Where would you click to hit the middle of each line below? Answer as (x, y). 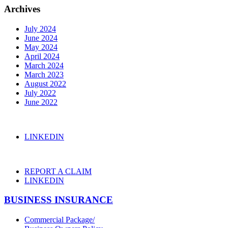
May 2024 (41, 47)
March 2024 (44, 65)
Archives (22, 9)
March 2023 (44, 74)
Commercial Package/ (60, 220)
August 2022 (45, 83)
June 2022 (41, 102)
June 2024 (41, 38)
